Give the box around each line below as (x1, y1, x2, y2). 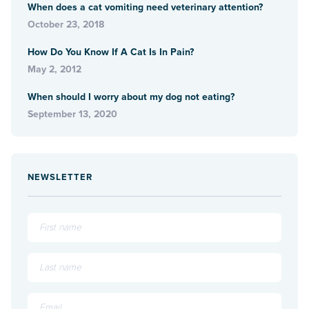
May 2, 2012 (28, 63, 81, 75)
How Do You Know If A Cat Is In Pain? (28, 46, 194, 58)
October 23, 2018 (28, 18, 104, 30)
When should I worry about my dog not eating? (28, 90, 235, 103)
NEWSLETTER (28, 171, 92, 183)
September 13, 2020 (28, 108, 117, 120)
